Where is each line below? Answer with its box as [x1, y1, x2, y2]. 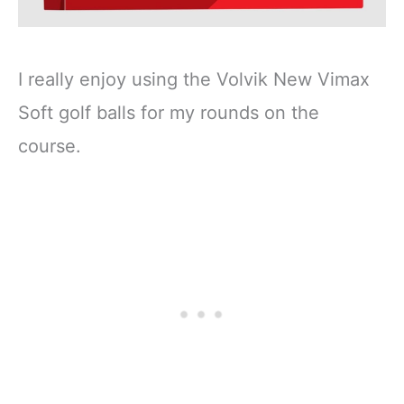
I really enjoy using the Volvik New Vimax [18, 68, 370, 90]
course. [18, 134, 81, 157]
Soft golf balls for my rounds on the [18, 101, 319, 124]
